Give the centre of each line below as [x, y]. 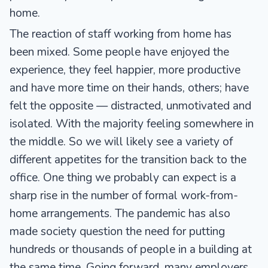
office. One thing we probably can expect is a [123, 177]
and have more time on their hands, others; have [129, 88]
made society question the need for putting [117, 231]
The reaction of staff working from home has [121, 34]
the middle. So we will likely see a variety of [121, 141]
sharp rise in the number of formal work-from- [124, 195]
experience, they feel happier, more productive [125, 70]
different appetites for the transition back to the [128, 159]
